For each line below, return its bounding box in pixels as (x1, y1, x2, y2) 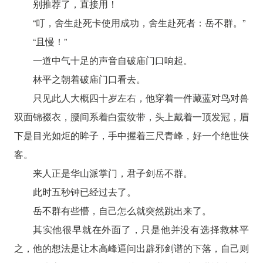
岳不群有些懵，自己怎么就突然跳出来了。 (32, 203, 211, 217)
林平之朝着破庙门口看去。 (32, 72, 146, 86)
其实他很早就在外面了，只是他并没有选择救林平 (32, 222, 249, 236)
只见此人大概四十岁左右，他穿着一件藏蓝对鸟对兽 (32, 90, 249, 104)
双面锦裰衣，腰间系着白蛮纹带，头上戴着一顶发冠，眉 (14, 109, 249, 123)
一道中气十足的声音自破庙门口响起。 (32, 53, 193, 67)
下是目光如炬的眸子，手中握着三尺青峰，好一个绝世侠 (14, 128, 249, 142)
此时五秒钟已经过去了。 (32, 184, 136, 198)
